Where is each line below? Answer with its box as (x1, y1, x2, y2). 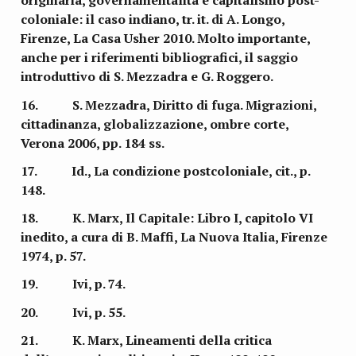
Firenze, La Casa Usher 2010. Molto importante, (21, 29, 311, 48)
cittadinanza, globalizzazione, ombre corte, (21, 114, 289, 133)
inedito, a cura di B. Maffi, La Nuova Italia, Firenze (21, 228, 328, 246)
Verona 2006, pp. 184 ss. (21, 133, 165, 152)
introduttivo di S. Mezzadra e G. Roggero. (21, 68, 274, 86)
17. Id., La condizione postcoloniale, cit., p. (21, 161, 311, 180)
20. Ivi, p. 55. (21, 303, 126, 321)
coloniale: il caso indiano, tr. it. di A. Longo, (21, 10, 285, 29)
